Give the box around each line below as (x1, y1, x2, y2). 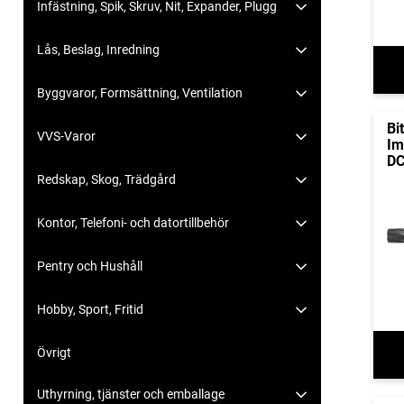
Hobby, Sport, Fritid (37, 302, 143, 317)
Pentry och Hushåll (37, 259, 142, 274)
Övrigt (37, 345, 71, 361)
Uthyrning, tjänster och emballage (37, 387, 225, 402)
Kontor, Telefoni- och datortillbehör (37, 216, 229, 231)
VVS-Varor (37, 129, 96, 144)
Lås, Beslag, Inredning (37, 42, 160, 58)
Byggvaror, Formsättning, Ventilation (37, 86, 243, 101)
